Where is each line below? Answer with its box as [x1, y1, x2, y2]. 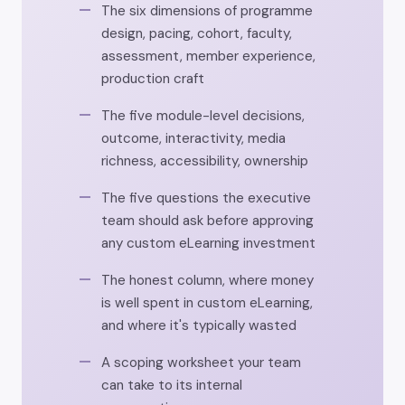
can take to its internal [101, 376, 242, 395]
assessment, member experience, [101, 47, 316, 66]
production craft [101, 70, 204, 89]
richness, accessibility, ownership [101, 152, 308, 171]
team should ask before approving [101, 212, 314, 231]
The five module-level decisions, [101, 107, 305, 126]
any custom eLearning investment [101, 234, 316, 253]
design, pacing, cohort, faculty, [101, 24, 292, 43]
